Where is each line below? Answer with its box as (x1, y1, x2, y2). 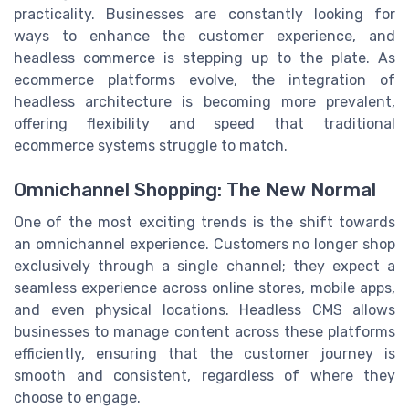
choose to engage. (14, 388, 141, 406)
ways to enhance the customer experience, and (14, 26, 395, 45)
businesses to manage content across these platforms (14, 322, 395, 341)
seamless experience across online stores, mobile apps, (14, 278, 395, 297)
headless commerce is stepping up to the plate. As (14, 48, 395, 67)
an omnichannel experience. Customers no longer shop (14, 235, 395, 253)
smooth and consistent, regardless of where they (14, 366, 395, 384)
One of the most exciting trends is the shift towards (14, 213, 395, 231)
